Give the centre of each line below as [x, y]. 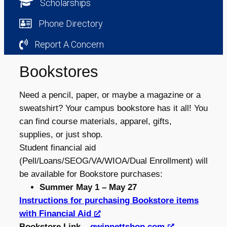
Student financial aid [58, 148]
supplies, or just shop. [61, 135]
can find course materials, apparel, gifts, [96, 122]
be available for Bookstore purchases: [91, 174]
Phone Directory [70, 24]
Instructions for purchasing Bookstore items [109, 201]
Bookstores [59, 72]
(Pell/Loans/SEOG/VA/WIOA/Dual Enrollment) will [113, 161]
